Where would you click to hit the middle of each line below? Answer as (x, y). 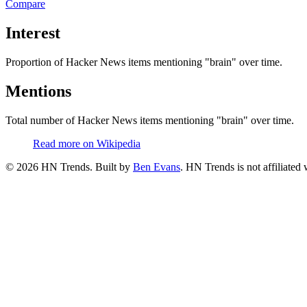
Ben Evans (157, 167)
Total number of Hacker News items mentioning (110, 120)
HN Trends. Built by (84, 167)
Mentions (38, 91)
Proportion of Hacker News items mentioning (104, 62)
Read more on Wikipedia (87, 143)
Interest (33, 33)
